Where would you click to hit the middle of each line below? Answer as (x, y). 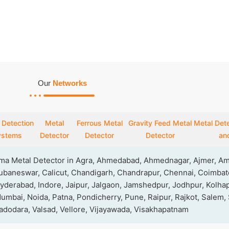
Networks (70, 83)
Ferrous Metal (99, 123)
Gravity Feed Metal (160, 123)
